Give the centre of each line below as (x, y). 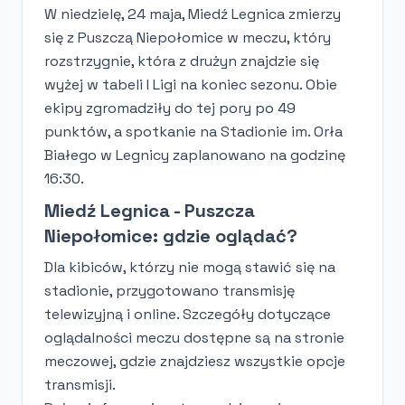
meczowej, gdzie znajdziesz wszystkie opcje (195, 361)
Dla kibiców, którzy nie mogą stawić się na (190, 267)
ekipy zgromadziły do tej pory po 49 (170, 108)
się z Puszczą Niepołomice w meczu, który (188, 37)
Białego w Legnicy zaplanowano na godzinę (195, 155)
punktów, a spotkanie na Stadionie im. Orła (193, 131)
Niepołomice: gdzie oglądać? (171, 235)
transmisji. (80, 384)
